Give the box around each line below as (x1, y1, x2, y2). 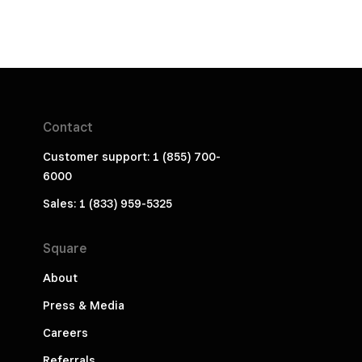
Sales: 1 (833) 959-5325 (42, 197, 172, 211)
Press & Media (42, 299, 124, 313)
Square (42, 241, 86, 257)
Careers (42, 326, 88, 340)
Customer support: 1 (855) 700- (42, 150, 221, 164)
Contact (42, 120, 93, 136)
